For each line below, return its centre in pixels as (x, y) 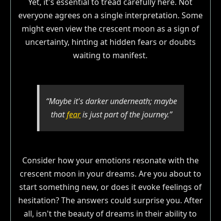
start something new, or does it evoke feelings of (110, 187)
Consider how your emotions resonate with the (110, 160)
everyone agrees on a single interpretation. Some (110, 15)
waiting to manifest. (110, 55)
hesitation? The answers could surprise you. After (110, 200)
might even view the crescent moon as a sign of (110, 28)
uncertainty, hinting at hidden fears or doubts (110, 42)
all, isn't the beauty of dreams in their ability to (110, 213)
